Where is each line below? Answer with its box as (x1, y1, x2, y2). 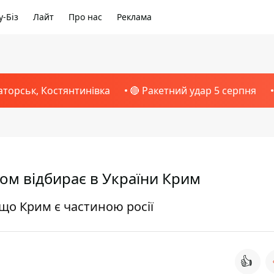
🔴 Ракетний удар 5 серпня (129, 84, 256, 97)
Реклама (117, 11, 152, 23)
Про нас (68, 11, 102, 23)
